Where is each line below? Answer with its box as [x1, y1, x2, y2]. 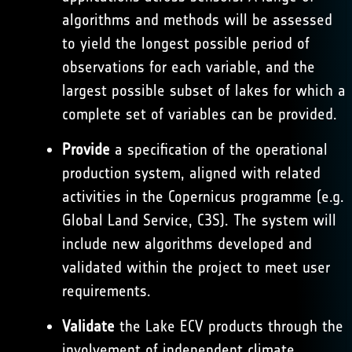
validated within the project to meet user [61, 258, 330, 277]
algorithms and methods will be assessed [61, 10, 332, 29]
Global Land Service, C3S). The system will [61, 211, 336, 229]
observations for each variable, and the [61, 57, 315, 76]
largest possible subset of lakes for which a [61, 81, 346, 100]
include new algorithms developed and [61, 234, 312, 253]
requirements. [61, 281, 151, 300]
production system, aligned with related [61, 163, 321, 182]
